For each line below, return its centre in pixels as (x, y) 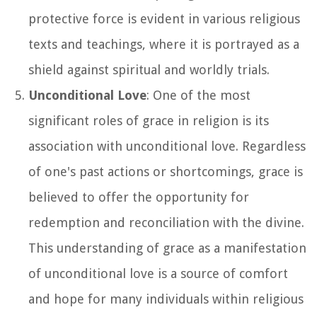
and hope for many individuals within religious (166, 299)
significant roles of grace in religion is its (149, 120)
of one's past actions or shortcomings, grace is (166, 171)
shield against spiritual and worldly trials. (149, 69)
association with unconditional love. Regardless (167, 146)
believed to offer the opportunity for (139, 197)
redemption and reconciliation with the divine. (166, 222)
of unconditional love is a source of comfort (158, 273)
